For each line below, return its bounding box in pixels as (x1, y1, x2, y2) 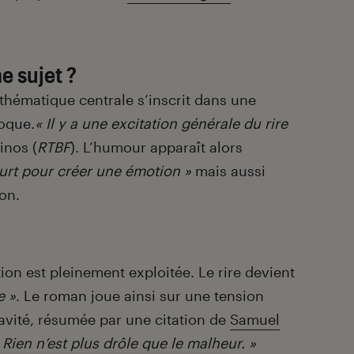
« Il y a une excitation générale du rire (35, 114, 288, 132)
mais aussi (191, 161, 265, 179)
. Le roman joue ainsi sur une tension (16, 286, 264, 304)
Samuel (230, 310, 280, 328)
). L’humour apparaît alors (70, 137, 243, 156)
